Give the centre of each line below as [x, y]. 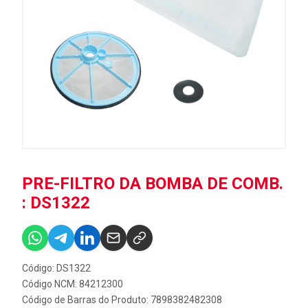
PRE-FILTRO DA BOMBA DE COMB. [153, 184]
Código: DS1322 [56, 268]
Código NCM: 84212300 [73, 284]
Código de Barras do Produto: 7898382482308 [122, 300]
